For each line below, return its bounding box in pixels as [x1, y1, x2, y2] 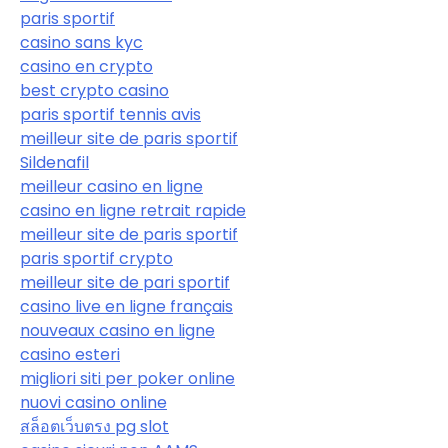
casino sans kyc [20, 30, 143, 54]
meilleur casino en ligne [20, 174, 203, 198]
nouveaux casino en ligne [20, 318, 215, 342]
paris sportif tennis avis [20, 102, 201, 126]
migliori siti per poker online [20, 366, 235, 390]
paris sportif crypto [20, 246, 173, 270]
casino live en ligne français [20, 294, 233, 318]
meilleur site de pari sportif [20, 270, 230, 294]
